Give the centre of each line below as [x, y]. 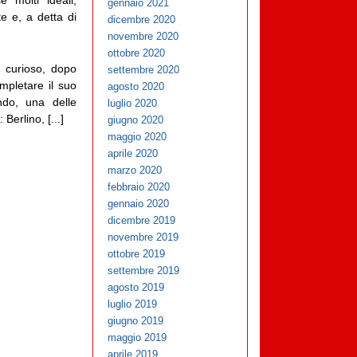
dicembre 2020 [142, 20]
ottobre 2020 [137, 53]
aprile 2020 [133, 154]
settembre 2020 [144, 70]
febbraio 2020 [139, 187]
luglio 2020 [133, 104]
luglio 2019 [133, 304]
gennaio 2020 [139, 204]
